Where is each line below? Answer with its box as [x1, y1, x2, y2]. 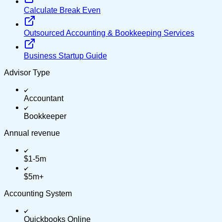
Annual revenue [4, 128, 60, 137]
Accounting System [4, 189, 72, 198]
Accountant [24, 94, 63, 103]
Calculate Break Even [24, 5, 101, 14]
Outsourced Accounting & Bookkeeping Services [24, 28, 194, 37]
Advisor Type [4, 68, 50, 77]
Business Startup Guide [24, 51, 107, 60]
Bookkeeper [24, 111, 66, 120]
